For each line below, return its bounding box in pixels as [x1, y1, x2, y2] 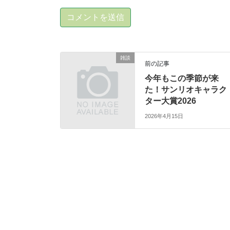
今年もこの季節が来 [145, 74, 219, 83]
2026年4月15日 [145, 112, 184, 119]
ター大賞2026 [145, 97, 197, 106]
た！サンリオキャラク [145, 85, 227, 94]
